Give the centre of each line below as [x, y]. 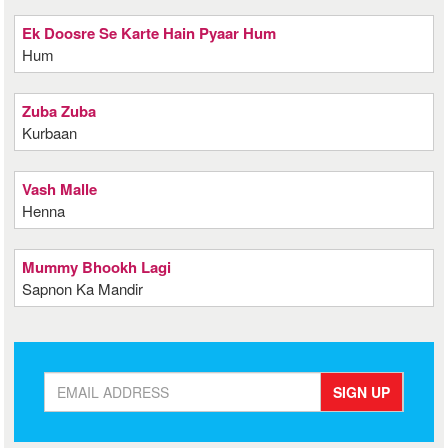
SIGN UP [361, 392]
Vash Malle [60, 189]
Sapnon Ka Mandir [83, 288]
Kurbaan [50, 132]
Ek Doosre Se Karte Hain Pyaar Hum [149, 33]
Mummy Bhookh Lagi [97, 267]
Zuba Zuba [59, 111]
